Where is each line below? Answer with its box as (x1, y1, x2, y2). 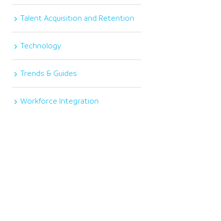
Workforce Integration (20, 96, 99, 106)
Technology (20, 41, 62, 50)
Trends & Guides (20, 69, 77, 78)
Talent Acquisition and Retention (20, 13, 135, 23)
